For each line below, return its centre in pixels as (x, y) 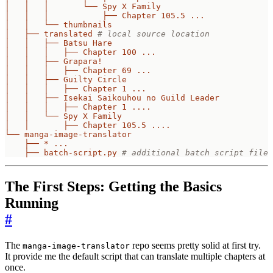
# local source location (154, 34)
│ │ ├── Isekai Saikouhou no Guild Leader (112, 98)
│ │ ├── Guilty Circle (66, 80)
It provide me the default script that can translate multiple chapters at (135, 256)
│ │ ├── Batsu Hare (58, 43)
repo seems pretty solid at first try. (195, 245)
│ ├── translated (49, 34)
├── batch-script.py (71, 153)
